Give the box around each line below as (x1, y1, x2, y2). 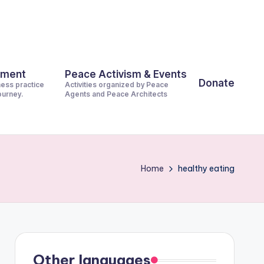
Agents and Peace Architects (65, 90, 167, 98)
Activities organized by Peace (65, 80, 169, 89)
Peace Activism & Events (65, 68, 187, 80)
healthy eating (178, 163, 235, 174)
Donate (199, 77, 235, 89)
